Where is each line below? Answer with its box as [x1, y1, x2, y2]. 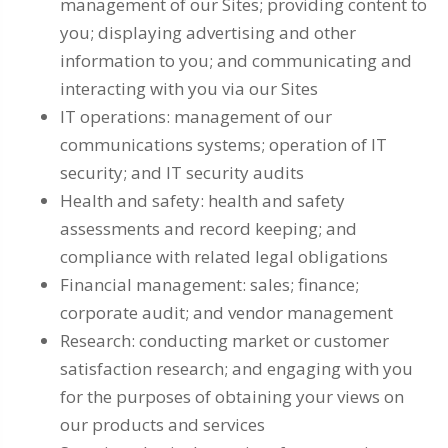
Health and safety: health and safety [60, 189, 345, 212]
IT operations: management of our [60, 105, 332, 128]
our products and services [60, 413, 265, 436]
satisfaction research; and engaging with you [60, 357, 413, 380]
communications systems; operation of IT [60, 133, 387, 156]
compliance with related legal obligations [60, 245, 388, 268]
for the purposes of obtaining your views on [60, 385, 404, 408]
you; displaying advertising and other [60, 21, 356, 44]
